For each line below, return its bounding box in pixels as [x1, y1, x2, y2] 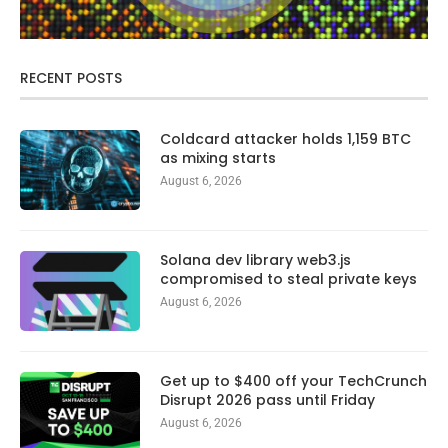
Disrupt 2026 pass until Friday [160, 390, 375, 411]
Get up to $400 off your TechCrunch [160, 371, 427, 392]
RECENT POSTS [20, 68, 122, 89]
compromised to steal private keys [160, 269, 417, 290]
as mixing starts [160, 148, 276, 169]
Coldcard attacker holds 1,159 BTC [160, 129, 411, 150]
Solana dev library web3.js [160, 250, 351, 271]
